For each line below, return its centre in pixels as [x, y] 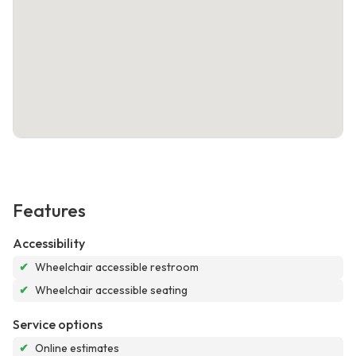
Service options [58, 325]
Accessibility [49, 244]
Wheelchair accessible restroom [117, 267]
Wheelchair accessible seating [111, 290]
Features [49, 211]
